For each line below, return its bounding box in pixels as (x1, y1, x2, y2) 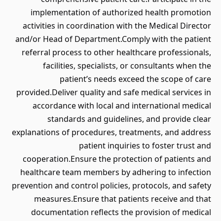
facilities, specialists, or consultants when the (43, 60, 211, 71)
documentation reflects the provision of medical (31, 207, 211, 218)
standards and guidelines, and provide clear (47, 113, 211, 124)
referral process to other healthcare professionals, (22, 47, 211, 58)
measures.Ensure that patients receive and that (34, 193, 211, 204)
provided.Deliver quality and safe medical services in (16, 87, 211, 98)
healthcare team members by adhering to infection (20, 167, 211, 178)
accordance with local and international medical (33, 100, 211, 111)
